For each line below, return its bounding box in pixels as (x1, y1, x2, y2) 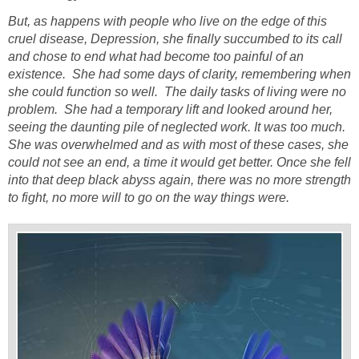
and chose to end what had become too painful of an (8, 50, 304, 64)
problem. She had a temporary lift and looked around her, (8, 103, 333, 117)
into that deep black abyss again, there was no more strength (8, 173, 351, 188)
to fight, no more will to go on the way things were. (8, 191, 289, 205)
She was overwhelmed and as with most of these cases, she (8, 138, 349, 152)
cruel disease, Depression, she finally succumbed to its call (8, 32, 342, 46)
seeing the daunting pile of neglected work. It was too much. (8, 120, 349, 135)
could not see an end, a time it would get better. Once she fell (8, 155, 351, 170)
